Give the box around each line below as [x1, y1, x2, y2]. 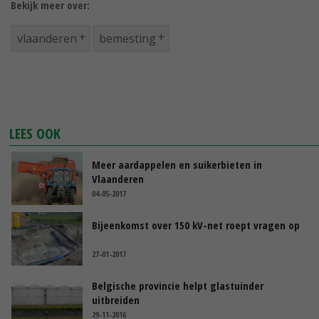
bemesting [99, 31, 156, 47]
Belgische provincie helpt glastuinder [92, 278, 263, 293]
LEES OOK [9, 124, 61, 144]
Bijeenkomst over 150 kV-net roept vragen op [92, 218, 300, 233]
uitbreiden [92, 293, 140, 308]
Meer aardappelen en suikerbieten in [92, 157, 262, 172]
